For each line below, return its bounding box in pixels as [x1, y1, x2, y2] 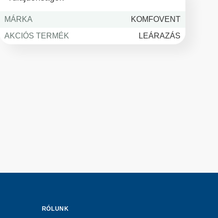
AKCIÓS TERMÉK [9, 32, 69, 40]
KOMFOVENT [130, 15, 181, 23]
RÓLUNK [41, 205, 69, 212]
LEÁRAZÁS [138, 32, 181, 40]
